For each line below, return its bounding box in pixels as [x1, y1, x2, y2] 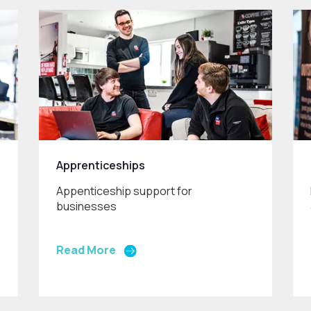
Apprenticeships [56, 158, 146, 174]
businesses [56, 199, 117, 215]
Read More [56, 242, 117, 258]
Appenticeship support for [56, 183, 193, 199]
